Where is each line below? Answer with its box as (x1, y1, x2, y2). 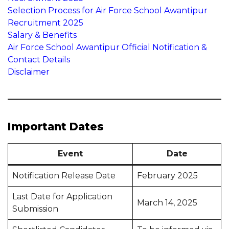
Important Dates (8, 120, 104, 133)
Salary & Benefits (8, 30, 77, 40)
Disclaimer (8, 67, 50, 77)
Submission (12, 204, 58, 214)
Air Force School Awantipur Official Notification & (8, 42, 207, 52)
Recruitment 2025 (8, 18, 83, 28)
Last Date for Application (12, 192, 112, 201)
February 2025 (137, 171, 198, 180)
